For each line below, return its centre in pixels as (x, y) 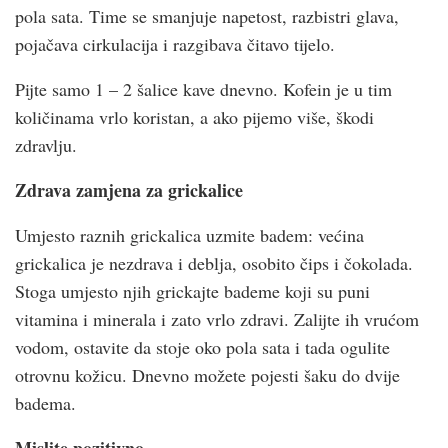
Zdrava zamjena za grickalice (129, 189)
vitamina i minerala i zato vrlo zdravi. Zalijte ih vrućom (217, 318)
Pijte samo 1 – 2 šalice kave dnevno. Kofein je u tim (203, 88)
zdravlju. (46, 144)
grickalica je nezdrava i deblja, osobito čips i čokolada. (214, 262)
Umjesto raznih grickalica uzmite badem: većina (189, 234)
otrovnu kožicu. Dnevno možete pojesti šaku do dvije (207, 374)
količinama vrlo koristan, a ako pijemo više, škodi (194, 116)
